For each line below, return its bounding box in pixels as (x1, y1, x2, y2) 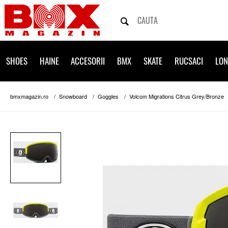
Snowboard (59, 92, 87, 100)
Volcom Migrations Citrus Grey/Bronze (129, 92, 224, 100)
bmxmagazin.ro (10, 92, 48, 100)
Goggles (98, 92, 119, 100)
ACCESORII (71, 54, 105, 67)
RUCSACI (174, 54, 203, 67)
